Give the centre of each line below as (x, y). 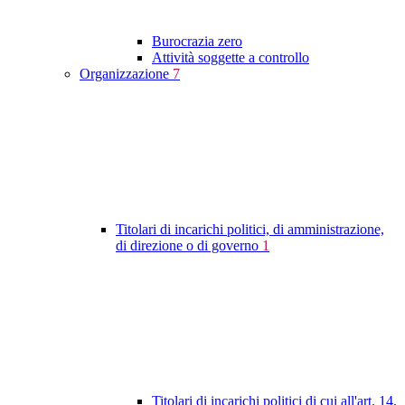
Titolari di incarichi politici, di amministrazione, (250, 230)
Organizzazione (126, 74)
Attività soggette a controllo (231, 58)
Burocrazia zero (197, 42)
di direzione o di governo (189, 246)
